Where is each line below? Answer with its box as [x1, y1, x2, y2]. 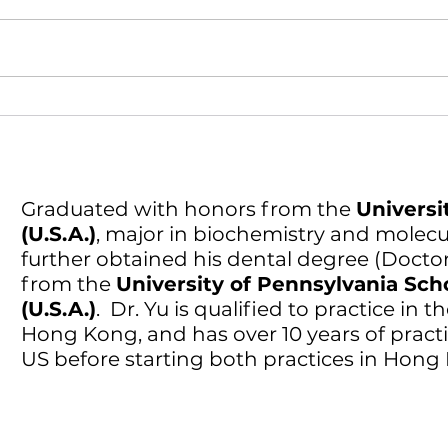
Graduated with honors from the [21, 197, 356, 222]
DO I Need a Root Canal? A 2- [83, 96, 303, 119]
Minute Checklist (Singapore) [83, 118, 309, 141]
